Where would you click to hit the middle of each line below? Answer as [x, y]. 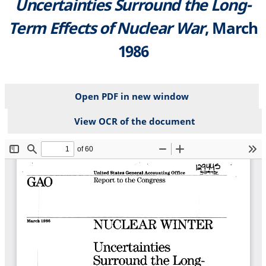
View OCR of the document [134, 121]
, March [231, 28]
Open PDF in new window [132, 96]
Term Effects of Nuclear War [107, 28]
